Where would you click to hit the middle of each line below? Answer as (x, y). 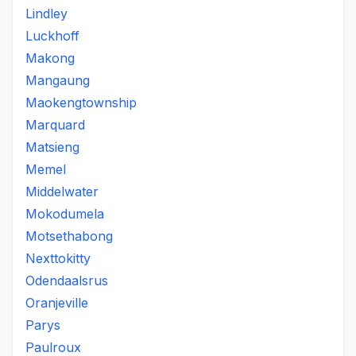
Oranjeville (57, 303)
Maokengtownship (81, 103)
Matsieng (52, 147)
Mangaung (58, 80)
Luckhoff (52, 36)
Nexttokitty (58, 258)
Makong (50, 58)
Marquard (55, 125)
